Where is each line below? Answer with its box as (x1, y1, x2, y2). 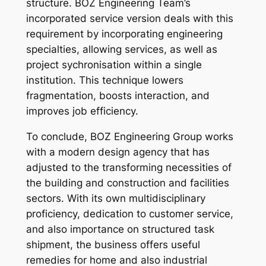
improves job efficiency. (26, 105, 138, 118)
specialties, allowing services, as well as (26, 43, 217, 56)
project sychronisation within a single (26, 59, 202, 71)
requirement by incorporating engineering (26, 28, 223, 40)
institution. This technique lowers (26, 74, 183, 87)
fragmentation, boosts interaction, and (26, 90, 210, 102)
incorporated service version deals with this (26, 12, 233, 25)
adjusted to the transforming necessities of (26, 161, 232, 173)
